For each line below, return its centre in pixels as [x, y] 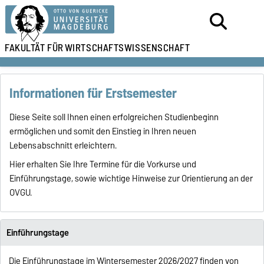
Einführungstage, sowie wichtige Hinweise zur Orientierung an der [131, 179]
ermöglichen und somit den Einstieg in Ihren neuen [103, 132]
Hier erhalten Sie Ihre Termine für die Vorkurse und [103, 165]
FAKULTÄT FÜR [34, 48]
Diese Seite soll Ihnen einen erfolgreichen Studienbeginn [114, 118]
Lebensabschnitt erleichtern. [63, 146]
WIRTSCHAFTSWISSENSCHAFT [127, 48]
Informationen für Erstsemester [93, 93]
